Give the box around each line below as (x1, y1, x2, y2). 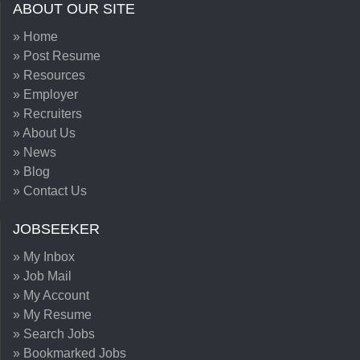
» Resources (13, 68, 85, 82)
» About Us (13, 126, 76, 140)
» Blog (13, 165, 50, 178)
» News (13, 145, 56, 159)
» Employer (13, 88, 78, 101)
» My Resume (13, 308, 92, 321)
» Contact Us (13, 184, 87, 198)
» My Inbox (13, 250, 75, 264)
